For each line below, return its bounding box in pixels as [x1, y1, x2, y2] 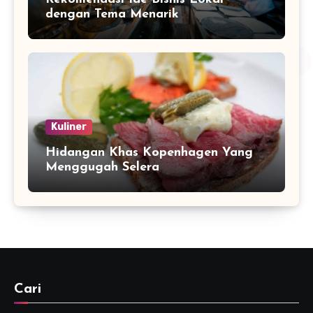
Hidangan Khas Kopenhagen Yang [45, 146, 253, 160]
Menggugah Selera [45, 161, 159, 175]
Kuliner [51, 121, 87, 133]
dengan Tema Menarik [45, 8, 179, 22]
